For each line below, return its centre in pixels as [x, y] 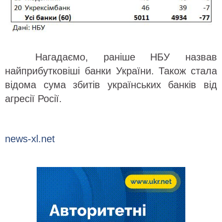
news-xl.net [30, 139]
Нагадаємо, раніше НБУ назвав [111, 57]
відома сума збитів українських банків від [111, 85]
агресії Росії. [33, 99]
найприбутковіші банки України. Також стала [111, 71]
